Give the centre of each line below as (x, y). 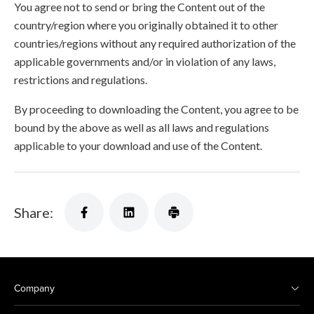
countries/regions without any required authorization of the (155, 43)
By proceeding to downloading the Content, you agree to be (156, 109)
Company (34, 288)
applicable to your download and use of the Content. (138, 145)
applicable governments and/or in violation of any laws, (145, 61)
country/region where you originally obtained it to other (146, 25)
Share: (34, 212)
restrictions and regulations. (81, 80)
